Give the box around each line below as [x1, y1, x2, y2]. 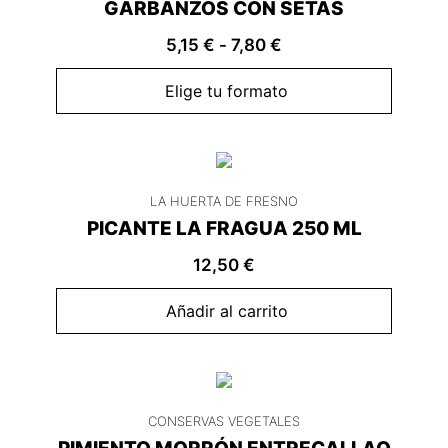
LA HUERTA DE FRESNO [150, 193, 298, 210]
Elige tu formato [165, 81, 288, 102]
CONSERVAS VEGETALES [148, 413, 300, 430]
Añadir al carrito [165, 301, 288, 322]
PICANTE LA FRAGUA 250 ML [86, 217, 362, 241]
